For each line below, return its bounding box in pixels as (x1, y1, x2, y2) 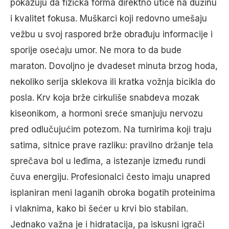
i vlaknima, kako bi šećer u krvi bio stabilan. (10, 203, 188, 214)
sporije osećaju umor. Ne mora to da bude (10, 45, 181, 56)
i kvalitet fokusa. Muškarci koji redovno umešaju (10, 13, 207, 24)
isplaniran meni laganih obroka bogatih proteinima (10, 188, 215, 198)
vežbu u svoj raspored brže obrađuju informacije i (10, 29, 213, 40)
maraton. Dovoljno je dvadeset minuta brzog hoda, (10, 61, 218, 72)
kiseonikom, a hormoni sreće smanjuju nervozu (10, 108, 203, 119)
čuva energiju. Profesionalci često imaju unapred (10, 172, 210, 182)
